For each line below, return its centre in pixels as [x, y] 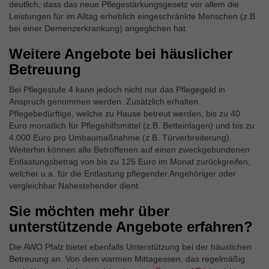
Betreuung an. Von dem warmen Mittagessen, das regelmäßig [127, 259]
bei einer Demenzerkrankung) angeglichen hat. [98, 28]
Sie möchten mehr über [89, 211]
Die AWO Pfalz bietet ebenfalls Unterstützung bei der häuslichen [130, 247]
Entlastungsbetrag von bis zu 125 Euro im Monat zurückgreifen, [130, 162]
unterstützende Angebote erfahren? [131, 227]
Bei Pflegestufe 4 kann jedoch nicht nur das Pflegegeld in [117, 89]
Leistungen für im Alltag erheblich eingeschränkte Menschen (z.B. [133, 16]
